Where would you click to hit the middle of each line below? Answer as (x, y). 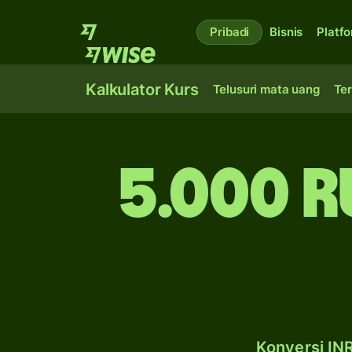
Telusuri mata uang (266, 89)
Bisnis (286, 32)
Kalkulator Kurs (142, 90)
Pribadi (230, 32)
